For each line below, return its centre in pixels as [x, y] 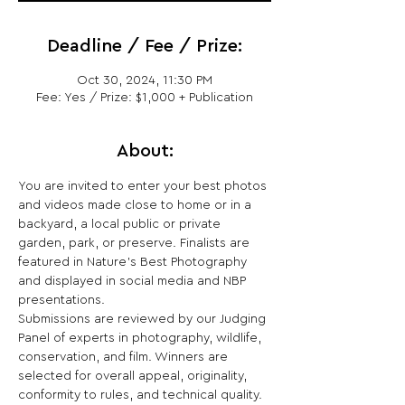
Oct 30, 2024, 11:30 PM [145, 80]
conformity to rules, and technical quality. [140, 395]
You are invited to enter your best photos [144, 186]
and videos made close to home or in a [137, 205]
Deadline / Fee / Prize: [145, 46]
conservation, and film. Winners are [125, 357]
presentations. [61, 300]
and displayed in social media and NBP [134, 281]
